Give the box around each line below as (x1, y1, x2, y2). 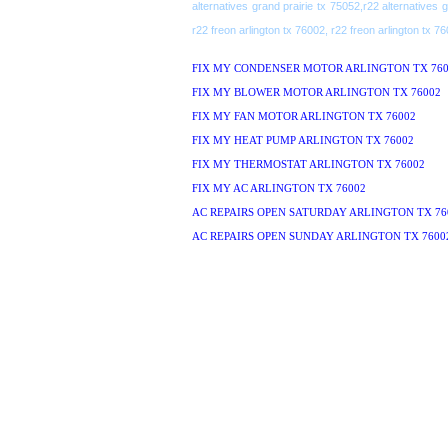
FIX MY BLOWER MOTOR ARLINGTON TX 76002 (192, 87, 441, 98)
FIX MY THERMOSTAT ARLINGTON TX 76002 (192, 159, 425, 170)
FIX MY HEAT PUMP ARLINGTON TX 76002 (192, 135, 414, 146)
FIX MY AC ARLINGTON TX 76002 (192, 183, 366, 194)
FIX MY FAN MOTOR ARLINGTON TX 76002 (192, 111, 416, 122)
